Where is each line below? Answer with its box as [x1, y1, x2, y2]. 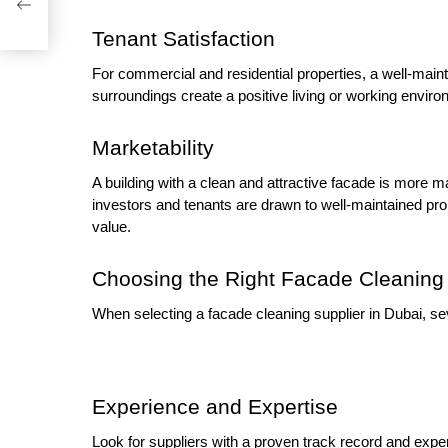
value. [92, 218, 131, 235]
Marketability [92, 135, 214, 160]
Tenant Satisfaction [92, 26, 281, 51]
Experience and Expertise [92, 394, 344, 419]
